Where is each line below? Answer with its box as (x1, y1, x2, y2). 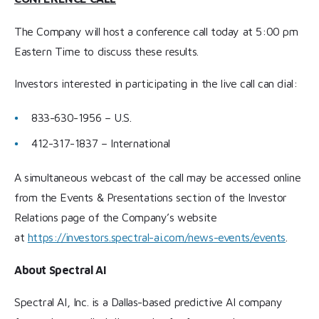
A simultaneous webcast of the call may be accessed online (14, 171, 301, 184)
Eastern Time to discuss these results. (14, 44, 199, 58)
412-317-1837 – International (31, 137, 170, 150)
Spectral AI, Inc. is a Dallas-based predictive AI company (14, 296, 283, 309)
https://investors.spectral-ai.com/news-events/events (27, 231, 286, 244)
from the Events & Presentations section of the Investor (14, 191, 288, 204)
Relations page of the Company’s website (14, 211, 217, 224)
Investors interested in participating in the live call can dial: (14, 77, 298, 90)
